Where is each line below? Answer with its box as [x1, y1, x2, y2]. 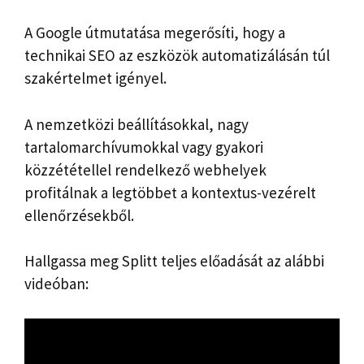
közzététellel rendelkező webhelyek [24, 159, 266, 180]
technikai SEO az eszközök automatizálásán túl [24, 45, 330, 66]
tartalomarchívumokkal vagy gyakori [24, 136, 263, 157]
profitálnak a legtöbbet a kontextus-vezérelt [24, 182, 316, 202]
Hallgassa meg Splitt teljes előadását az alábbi [24, 251, 324, 271]
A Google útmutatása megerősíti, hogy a [24, 23, 285, 43]
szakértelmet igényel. [24, 68, 167, 89]
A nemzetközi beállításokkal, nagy [24, 114, 249, 134]
